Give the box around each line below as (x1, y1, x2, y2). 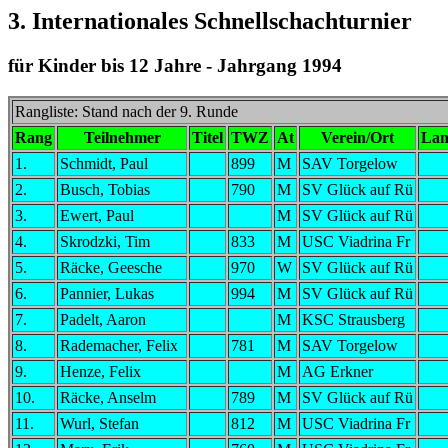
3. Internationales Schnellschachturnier (8, 8, 412, 34)
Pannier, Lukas (60, 284, 154, 302)
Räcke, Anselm (60, 388, 156, 406)
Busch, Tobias (60, 180, 150, 198)
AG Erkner (302, 362, 373, 380)
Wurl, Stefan (60, 414, 139, 432)
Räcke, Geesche (60, 258, 162, 276)
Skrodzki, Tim (60, 232, 150, 250)
